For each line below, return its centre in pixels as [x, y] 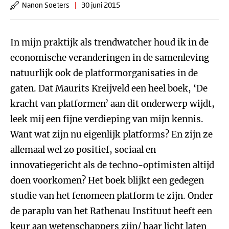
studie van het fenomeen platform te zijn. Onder [112, 196]
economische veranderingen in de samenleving [110, 58]
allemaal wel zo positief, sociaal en [83, 150]
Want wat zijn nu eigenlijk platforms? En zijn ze [111, 134]
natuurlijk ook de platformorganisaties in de [104, 73]
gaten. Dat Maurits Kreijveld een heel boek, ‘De [109, 88]
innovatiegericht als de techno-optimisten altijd [112, 165]
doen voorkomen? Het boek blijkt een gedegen [107, 180]
